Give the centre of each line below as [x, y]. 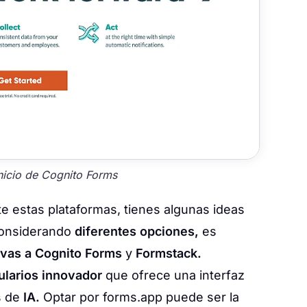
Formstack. [167, 254]
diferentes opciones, [137, 232]
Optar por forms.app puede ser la [139, 297]
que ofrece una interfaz [175, 275]
